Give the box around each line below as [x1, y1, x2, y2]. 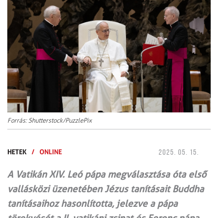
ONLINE [39, 147, 62, 156]
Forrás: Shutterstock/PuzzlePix [7, 117, 91, 125]
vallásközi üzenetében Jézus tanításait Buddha [7, 183, 204, 195]
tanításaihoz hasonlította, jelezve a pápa [7, 198, 178, 210]
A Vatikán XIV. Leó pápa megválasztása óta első [7, 169, 206, 181]
